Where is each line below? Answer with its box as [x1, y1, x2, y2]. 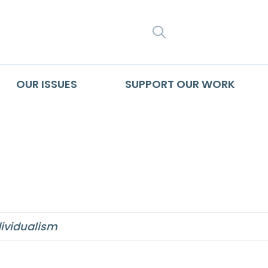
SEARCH [170, 22, 224, 41]
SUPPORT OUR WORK [124, 76, 235, 92]
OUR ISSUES [16, 76, 77, 92]
